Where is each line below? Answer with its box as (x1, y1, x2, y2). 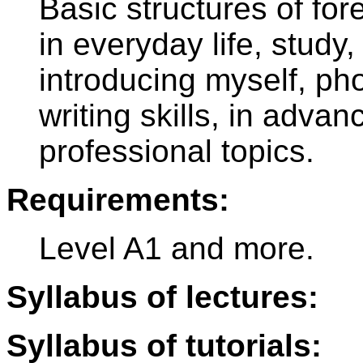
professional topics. (39, 134, 314, 169)
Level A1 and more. (39, 231, 314, 267)
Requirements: (6, 182, 229, 218)
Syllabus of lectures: (6, 280, 318, 315)
